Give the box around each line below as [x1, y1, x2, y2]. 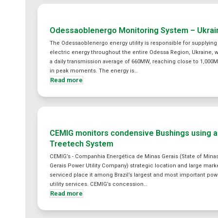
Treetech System [50, 139, 114, 148]
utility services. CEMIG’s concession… [50, 181, 147, 187]
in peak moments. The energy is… [50, 68, 138, 74]
